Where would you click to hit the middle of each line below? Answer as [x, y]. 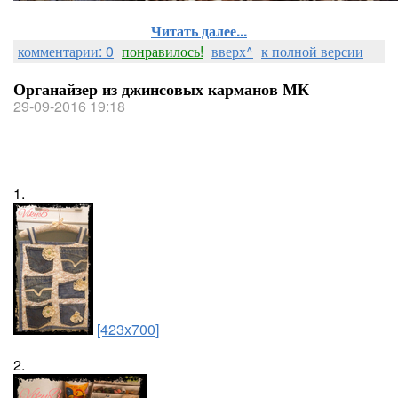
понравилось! [163, 51]
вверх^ [232, 51]
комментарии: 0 [66, 51]
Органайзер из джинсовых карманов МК [161, 89]
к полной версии [312, 51]
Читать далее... [199, 31]
